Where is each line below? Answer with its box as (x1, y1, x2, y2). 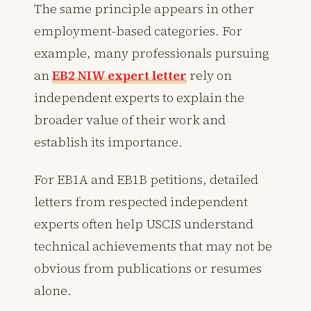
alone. (34, 281, 72, 299)
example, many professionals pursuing (34, 44, 269, 62)
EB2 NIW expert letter (52, 66, 187, 84)
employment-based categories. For (34, 22, 242, 40)
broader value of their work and (34, 110, 226, 128)
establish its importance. (34, 133, 183, 151)
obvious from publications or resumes (34, 259, 262, 277)
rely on (187, 66, 232, 84)
